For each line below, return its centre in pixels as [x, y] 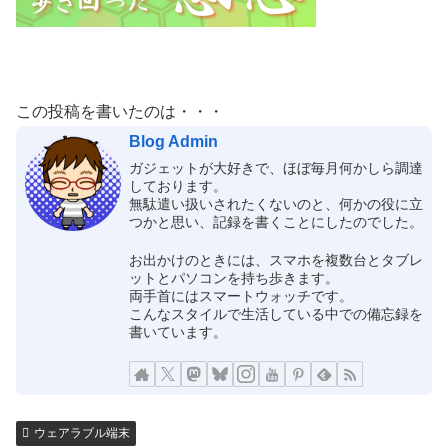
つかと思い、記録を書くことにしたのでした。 [275, 221]
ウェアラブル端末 [81, 432]
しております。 [177, 185]
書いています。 [177, 331]
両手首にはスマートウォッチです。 [240, 295]
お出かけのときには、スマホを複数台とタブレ [275, 259]
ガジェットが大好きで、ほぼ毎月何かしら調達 [275, 167]
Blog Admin [173, 142]
